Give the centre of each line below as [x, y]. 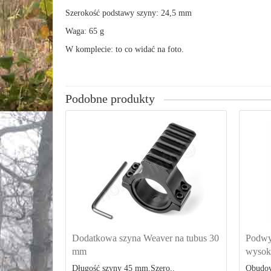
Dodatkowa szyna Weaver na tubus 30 [145, 238]
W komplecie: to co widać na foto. [125, 49]
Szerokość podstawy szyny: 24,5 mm [129, 13]
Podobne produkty [110, 99]
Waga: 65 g [85, 31]
